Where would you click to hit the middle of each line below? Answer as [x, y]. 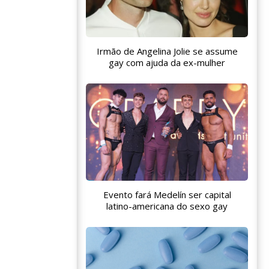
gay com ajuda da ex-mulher [167, 62]
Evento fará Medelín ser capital [167, 194]
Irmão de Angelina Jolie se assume [167, 51]
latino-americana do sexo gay [167, 206]
